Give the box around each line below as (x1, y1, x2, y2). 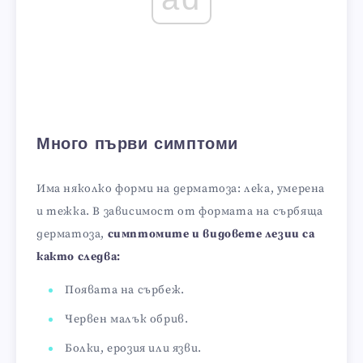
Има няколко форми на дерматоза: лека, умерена (36, 181, 326, 196)
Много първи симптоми (36, 137, 239, 154)
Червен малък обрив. (65, 311, 189, 327)
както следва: (36, 249, 121, 264)
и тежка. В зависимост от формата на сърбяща (36, 203, 323, 219)
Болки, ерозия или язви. (65, 340, 202, 356)
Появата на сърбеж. (65, 282, 185, 297)
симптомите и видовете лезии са (107, 226, 315, 241)
